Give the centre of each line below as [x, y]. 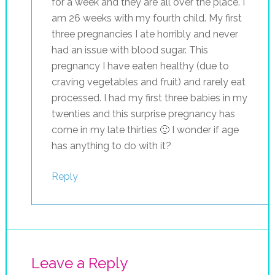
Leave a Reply [79, 263]
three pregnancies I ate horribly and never [145, 34]
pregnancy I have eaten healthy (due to [140, 66]
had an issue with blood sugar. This [130, 50]
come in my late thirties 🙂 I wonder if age [145, 130]
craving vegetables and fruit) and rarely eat [148, 82]
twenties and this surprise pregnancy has [143, 114]
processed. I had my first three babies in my [149, 98]
